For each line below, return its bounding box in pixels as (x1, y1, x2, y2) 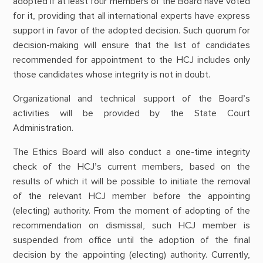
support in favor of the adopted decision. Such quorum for (12, 24, 251, 36)
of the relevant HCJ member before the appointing (12, 190, 251, 203)
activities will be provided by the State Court (12, 107, 251, 120)
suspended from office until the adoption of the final (12, 234, 251, 247)
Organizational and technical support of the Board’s (12, 93, 251, 105)
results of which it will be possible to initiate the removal (12, 176, 251, 188)
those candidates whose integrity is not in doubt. (12, 68, 210, 80)
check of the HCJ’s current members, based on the (12, 161, 251, 173)
